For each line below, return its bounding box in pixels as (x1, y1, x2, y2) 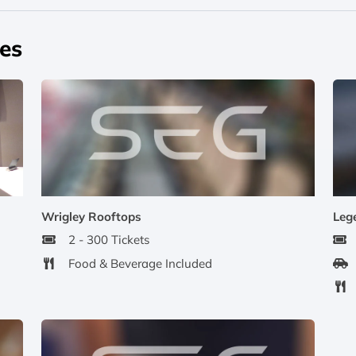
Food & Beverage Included (68, 255, 212, 271)
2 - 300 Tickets (68, 232, 149, 248)
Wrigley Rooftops (41, 208, 141, 224)
